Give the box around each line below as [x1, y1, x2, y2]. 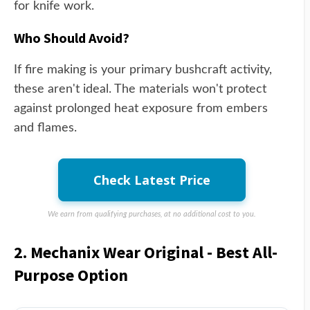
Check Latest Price [93, 171, 211, 188]
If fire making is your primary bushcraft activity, [14, 63, 272, 76]
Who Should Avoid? [14, 28, 129, 46]
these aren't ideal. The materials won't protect [14, 82, 266, 95]
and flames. [14, 121, 77, 134]
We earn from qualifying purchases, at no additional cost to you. [48, 210, 257, 218]
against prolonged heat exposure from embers [14, 102, 268, 115]
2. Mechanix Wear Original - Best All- [14, 241, 277, 263]
